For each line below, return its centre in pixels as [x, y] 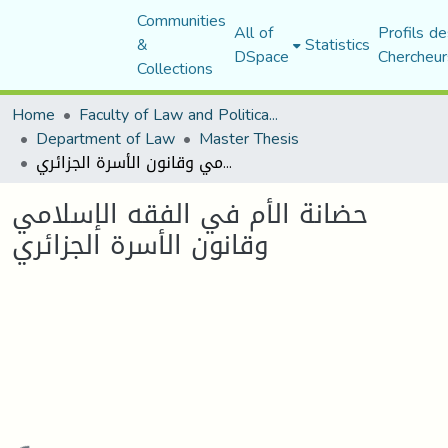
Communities [181, 20]
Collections [174, 68]
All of [253, 32]
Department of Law [105, 138]
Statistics [337, 44]
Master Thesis [249, 138]
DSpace [261, 56]
